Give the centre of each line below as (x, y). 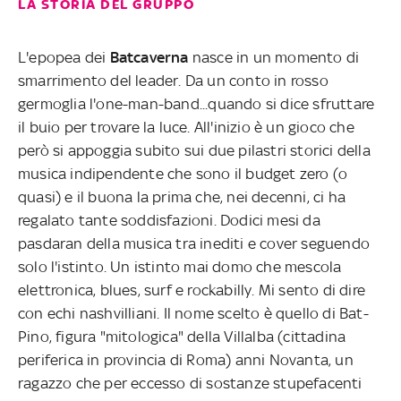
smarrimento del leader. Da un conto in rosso (173, 81)
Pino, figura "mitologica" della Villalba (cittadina (182, 337)
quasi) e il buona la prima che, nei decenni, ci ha (182, 197)
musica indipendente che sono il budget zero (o (183, 174)
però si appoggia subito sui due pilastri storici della (194, 151)
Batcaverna (149, 58)
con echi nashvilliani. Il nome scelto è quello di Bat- (193, 314)
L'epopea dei (64, 58)
